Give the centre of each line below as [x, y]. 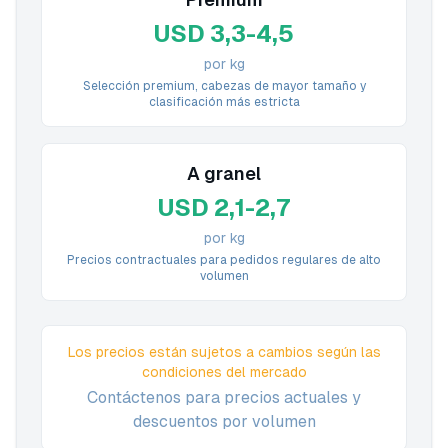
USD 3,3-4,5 [224, 33]
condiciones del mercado [224, 372]
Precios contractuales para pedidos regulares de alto [224, 260]
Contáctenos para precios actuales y [224, 397]
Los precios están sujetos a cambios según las [224, 352]
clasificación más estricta [224, 102]
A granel [224, 173]
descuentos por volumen [224, 421]
